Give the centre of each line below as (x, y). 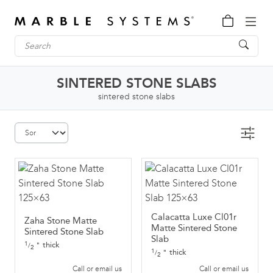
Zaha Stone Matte (61, 221)
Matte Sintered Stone (194, 228)
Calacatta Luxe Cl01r (194, 217)
